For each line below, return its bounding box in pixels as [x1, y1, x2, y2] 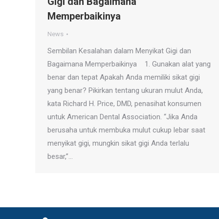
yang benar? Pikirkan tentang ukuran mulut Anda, [47, 86, 203, 95]
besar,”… [47, 152, 73, 161]
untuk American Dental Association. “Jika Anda [47, 112, 197, 121]
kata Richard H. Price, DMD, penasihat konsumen [47, 99, 201, 108]
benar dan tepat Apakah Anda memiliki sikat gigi [47, 73, 200, 82]
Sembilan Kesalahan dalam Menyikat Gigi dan [47, 46, 191, 55]
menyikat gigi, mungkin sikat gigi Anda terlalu [47, 139, 189, 148]
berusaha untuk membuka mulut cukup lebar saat [47, 126, 205, 134]
